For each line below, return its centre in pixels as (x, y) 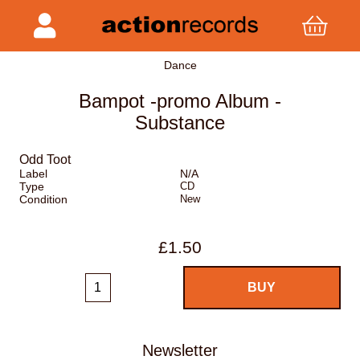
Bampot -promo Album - (180, 101)
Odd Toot (45, 160)
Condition (43, 200)
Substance (180, 123)
